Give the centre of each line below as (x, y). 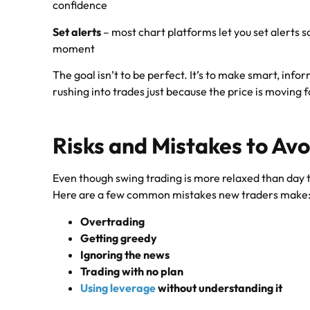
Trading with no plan (132, 271)
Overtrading (113, 221)
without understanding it (219, 288)
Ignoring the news (125, 254)
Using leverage (118, 288)
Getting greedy (119, 238)
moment (74, 48)
